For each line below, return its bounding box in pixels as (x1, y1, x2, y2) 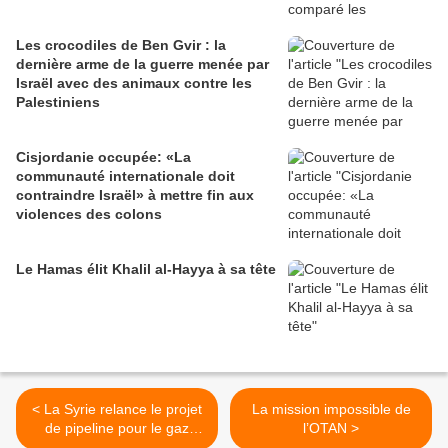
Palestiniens (16, 94, 100, 111)
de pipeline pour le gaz (45, 420, 189, 437)
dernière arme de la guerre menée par (16, 56, 269, 73)
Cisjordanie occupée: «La (16, 149, 191, 166)
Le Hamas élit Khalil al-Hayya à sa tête (16, 261, 276, 278)
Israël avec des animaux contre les (16, 75, 252, 92)
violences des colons (16, 206, 162, 223)
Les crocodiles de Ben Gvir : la (16, 37, 226, 54)
